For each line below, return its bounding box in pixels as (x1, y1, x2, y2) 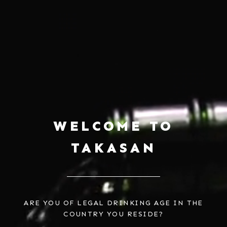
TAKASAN (70, 139, 157, 156)
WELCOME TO (53, 118, 174, 134)
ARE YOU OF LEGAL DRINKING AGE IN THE (24, 199, 203, 207)
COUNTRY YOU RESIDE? (63, 210, 164, 218)
